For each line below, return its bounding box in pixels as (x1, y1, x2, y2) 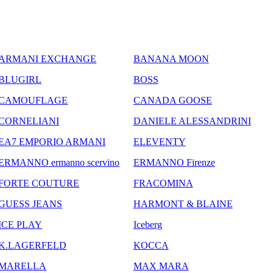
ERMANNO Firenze (133, 157, 215, 168)
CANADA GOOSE (133, 94, 212, 105)
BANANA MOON (133, 53, 209, 64)
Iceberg (133, 219, 162, 230)
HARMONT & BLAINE (133, 198, 233, 209)
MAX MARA (133, 260, 189, 271)
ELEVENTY (133, 136, 186, 147)
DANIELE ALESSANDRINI (133, 115, 251, 126)
